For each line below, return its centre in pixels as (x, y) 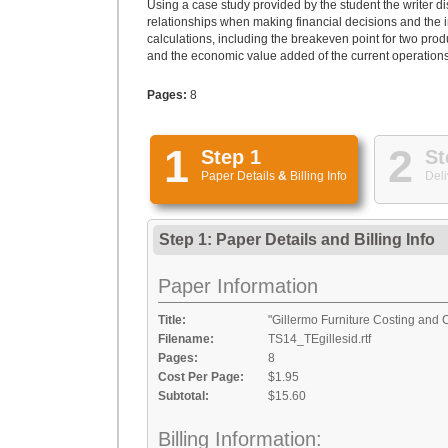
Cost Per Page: (201, 377)
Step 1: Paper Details (240, 239)
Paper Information (238, 286)
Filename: (186, 339)
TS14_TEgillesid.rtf (319, 339)
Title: (172, 320)
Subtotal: (183, 396)
